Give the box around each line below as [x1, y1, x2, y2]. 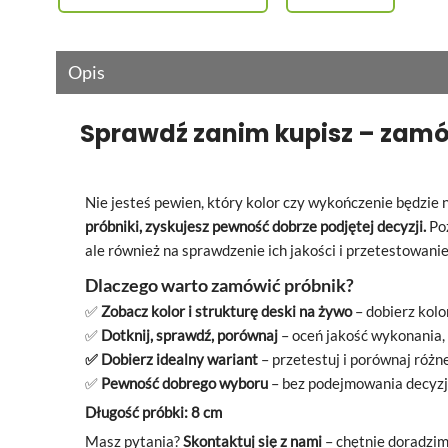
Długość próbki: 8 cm [85, 404, 222, 422]
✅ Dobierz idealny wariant [85, 351, 258, 369]
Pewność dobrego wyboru [101, 375, 268, 393]
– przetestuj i [258, 351, 347, 369]
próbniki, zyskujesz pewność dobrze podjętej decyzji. [85, 218, 426, 236]
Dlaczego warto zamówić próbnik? [85, 274, 354, 297]
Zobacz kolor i [101, 303, 192, 321]
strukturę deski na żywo [195, 303, 352, 321]
